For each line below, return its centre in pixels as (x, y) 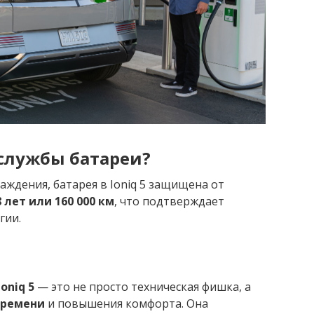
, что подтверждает (169, 202)
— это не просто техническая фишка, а (143, 287)
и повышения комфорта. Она (127, 304)
